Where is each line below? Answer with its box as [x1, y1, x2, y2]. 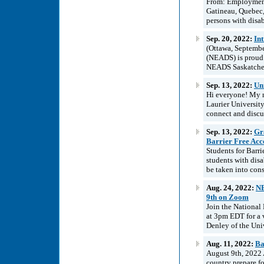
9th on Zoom [206, 192, 249, 202]
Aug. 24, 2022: [206, 183, 256, 192]
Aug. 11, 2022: [206, 239, 255, 248]
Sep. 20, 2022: [206, 34, 254, 43]
